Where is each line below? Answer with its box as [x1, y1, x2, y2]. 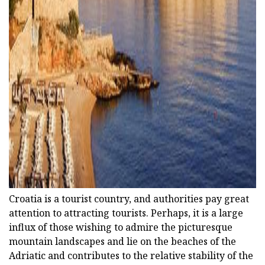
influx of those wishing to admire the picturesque [9, 221, 232, 234]
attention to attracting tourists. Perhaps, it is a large [9, 206, 243, 220]
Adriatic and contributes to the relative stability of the [9, 249, 253, 263]
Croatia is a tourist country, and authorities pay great [9, 192, 249, 206]
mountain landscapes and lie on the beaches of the [9, 235, 236, 248]
